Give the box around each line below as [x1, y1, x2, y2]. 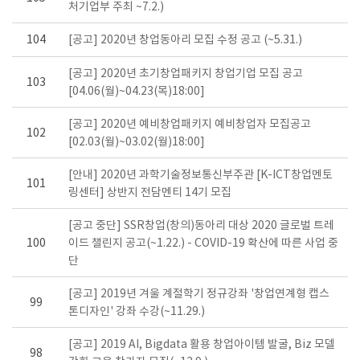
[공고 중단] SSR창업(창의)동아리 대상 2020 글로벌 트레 [68, 219, 334, 233]
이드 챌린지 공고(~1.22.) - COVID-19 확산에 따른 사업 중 [68, 237, 338, 251]
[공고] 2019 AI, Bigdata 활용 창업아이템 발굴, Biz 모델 [68, 338, 335, 352]
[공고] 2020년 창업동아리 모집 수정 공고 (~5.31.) [68, 34, 302, 47]
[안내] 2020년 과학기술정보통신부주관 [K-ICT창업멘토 [68, 169, 333, 182]
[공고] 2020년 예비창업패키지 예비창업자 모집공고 [68, 118, 311, 132]
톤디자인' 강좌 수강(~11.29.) [68, 305, 205, 319]
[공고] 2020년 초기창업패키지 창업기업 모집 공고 [68, 67, 303, 81]
